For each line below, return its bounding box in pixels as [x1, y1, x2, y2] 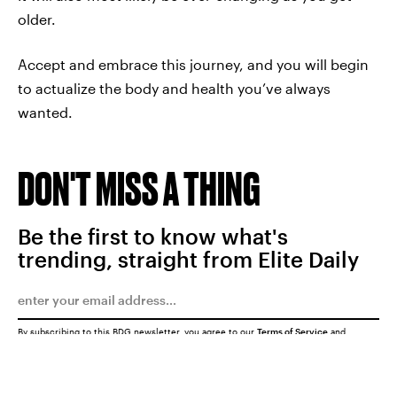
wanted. [18, 104, 73, 121]
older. [18, 11, 56, 27]
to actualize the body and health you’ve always [18, 80, 331, 97]
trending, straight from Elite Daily [18, 246, 359, 272]
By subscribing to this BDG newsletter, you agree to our [18, 326, 257, 337]
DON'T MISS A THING [18, 162, 261, 214]
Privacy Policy [18, 336, 79, 346]
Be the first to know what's [18, 223, 288, 249]
